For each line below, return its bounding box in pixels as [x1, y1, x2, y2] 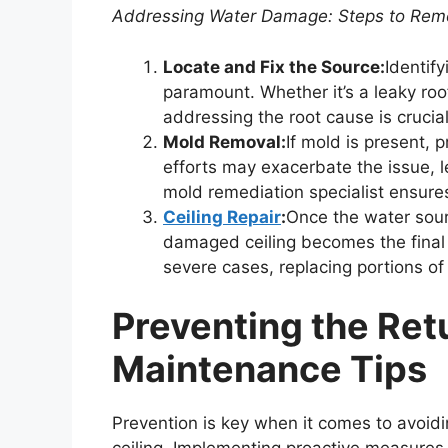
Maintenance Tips [112, 347, 427, 392]
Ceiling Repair [163, 206, 281, 227]
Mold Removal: [163, 131, 286, 152]
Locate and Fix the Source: [163, 56, 385, 77]
